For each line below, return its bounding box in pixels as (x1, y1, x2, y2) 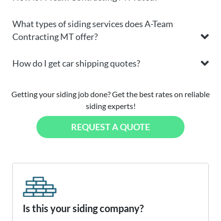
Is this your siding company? (23, 202, 144, 215)
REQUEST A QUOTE (71, 121, 150, 133)
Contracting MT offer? (12, 31, 98, 42)
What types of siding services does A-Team (12, 18, 173, 30)
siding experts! (85, 101, 136, 111)
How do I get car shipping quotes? (12, 58, 140, 69)
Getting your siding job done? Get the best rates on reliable (11, 89, 210, 99)
